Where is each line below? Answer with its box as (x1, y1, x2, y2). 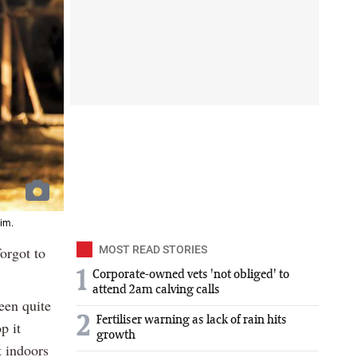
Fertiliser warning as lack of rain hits (96, 314, 287, 328)
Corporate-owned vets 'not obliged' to (92, 269, 289, 282)
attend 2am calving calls (92, 284, 220, 297)
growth (96, 329, 135, 343)
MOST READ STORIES (99, 243, 207, 257)
